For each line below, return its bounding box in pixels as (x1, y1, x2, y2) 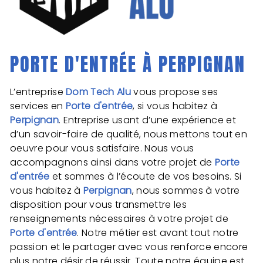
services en (10, 99, 66, 113)
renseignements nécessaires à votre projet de (10, 211, 229, 225)
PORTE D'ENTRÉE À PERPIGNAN (10, 49, 245, 79)
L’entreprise (10, 85, 66, 99)
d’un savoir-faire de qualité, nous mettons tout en (10, 127, 248, 141)
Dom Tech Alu (66, 85, 131, 99)
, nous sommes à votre (131, 183, 240, 197)
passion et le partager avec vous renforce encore (10, 240, 248, 254)
